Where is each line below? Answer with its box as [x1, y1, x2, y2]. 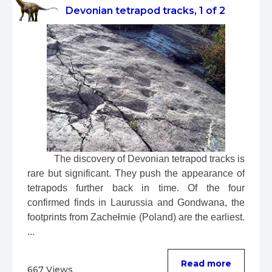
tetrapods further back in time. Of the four [27, 183, 245, 194]
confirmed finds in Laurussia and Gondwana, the [27, 197, 245, 208]
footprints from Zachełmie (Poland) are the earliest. [27, 212, 245, 223]
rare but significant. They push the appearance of [27, 168, 245, 179]
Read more [181, 258, 231, 270]
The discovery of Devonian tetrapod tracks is [52, 154, 245, 165]
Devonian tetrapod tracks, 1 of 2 [66, 5, 225, 17]
